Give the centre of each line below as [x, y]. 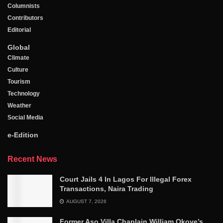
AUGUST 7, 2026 [86, 202]
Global [19, 48]
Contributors [25, 18]
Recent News [32, 159]
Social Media [25, 118]
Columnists [24, 6]
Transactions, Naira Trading [107, 189]
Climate [18, 58]
